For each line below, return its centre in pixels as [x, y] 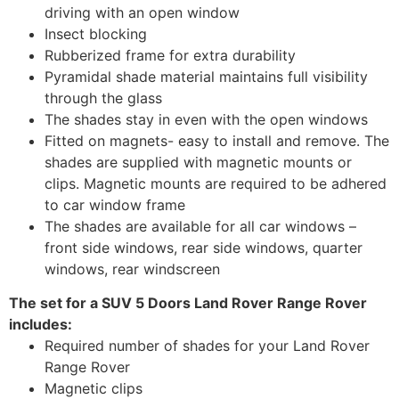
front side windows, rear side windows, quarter [204, 248]
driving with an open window [142, 13]
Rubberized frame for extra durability [170, 56]
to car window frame [115, 205]
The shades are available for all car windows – [200, 227]
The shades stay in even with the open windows [206, 120]
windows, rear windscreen [132, 269]
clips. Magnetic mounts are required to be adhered [216, 184]
